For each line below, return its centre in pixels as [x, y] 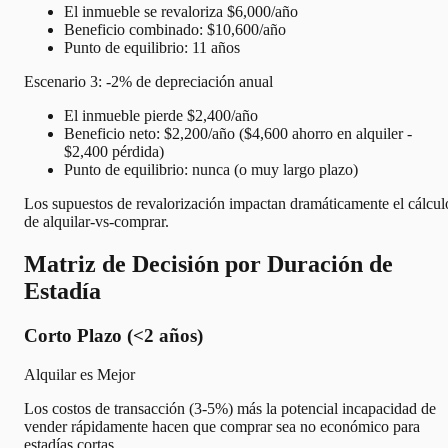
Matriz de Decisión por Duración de [208, 264]
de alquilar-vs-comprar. [96, 222]
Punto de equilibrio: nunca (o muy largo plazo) [211, 170]
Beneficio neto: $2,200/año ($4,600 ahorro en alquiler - [238, 134]
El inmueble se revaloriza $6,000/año [181, 12]
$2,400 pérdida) [114, 152]
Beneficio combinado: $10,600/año [175, 30]
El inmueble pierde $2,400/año [161, 116]
